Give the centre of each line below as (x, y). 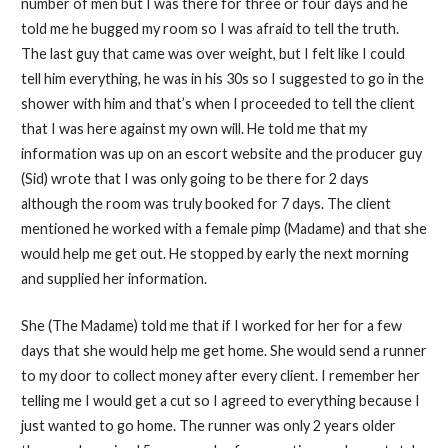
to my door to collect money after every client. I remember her (220, 375)
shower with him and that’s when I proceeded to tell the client (217, 104)
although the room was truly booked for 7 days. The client (205, 204)
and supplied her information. (113, 279)
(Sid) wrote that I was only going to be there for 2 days (194, 179)
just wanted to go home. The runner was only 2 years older (208, 425)
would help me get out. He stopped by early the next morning (214, 254)
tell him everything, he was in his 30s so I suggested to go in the (222, 79)
